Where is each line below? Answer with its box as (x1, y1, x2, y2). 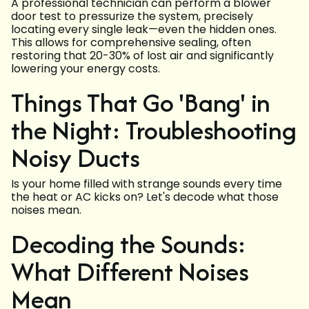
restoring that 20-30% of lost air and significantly (11, 48, 274, 64)
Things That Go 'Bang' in (11, 84, 271, 121)
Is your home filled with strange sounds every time (11, 176, 282, 192)
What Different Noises (11, 253, 249, 290)
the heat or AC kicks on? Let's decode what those (11, 189, 279, 206)
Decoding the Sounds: (11, 226, 247, 263)
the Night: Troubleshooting (11, 112, 297, 149)
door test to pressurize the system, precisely (11, 8, 253, 25)
